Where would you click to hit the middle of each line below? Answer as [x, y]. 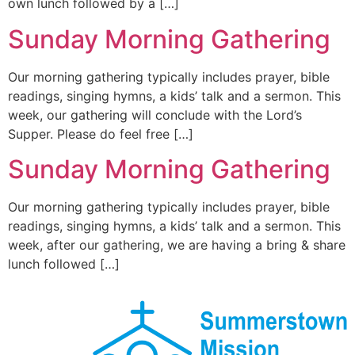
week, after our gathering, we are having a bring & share [177, 245]
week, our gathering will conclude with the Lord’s [155, 115]
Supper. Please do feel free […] [101, 134]
